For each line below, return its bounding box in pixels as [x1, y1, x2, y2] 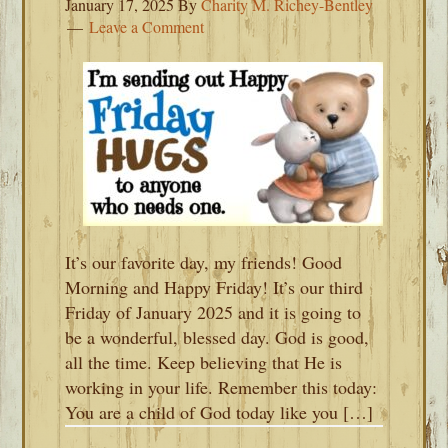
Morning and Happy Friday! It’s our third [65, 275, 364, 299]
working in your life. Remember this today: [65, 375, 378, 399]
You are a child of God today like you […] [65, 400, 374, 424]
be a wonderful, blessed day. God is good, [65, 325, 370, 349]
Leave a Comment [89, 16, 205, 37]
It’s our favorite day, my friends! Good [65, 250, 343, 274]
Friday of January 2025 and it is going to [65, 300, 362, 324]
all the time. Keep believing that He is [65, 350, 343, 374]
